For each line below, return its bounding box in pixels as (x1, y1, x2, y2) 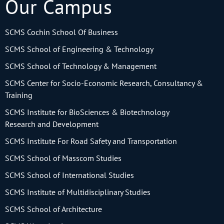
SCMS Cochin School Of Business (5, 27, 118, 37)
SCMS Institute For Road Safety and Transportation (5, 136, 177, 146)
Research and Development (5, 119, 98, 129)
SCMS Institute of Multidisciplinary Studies (5, 187, 150, 197)
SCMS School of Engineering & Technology (5, 44, 153, 54)
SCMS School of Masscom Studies (5, 153, 121, 163)
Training (5, 90, 32, 100)
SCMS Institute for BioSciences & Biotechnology (5, 107, 169, 117)
